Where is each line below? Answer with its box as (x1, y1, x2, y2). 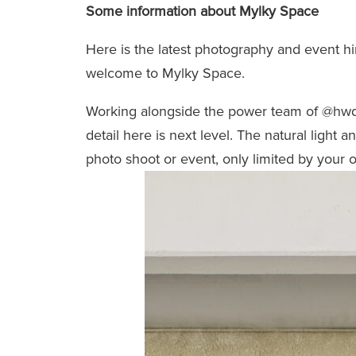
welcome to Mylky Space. (85, 64, 245, 83)
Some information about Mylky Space (85, 2, 319, 21)
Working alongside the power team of (85, 103, 322, 121)
